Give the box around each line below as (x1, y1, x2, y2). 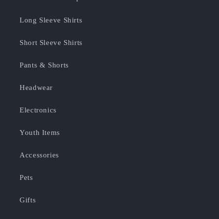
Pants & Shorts (20, 61, 69, 69)
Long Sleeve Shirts (20, 16, 83, 24)
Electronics (20, 106, 57, 114)
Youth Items (20, 128, 60, 136)
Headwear (20, 83, 53, 91)
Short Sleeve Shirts (20, 38, 83, 46)
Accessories (20, 151, 59, 159)
